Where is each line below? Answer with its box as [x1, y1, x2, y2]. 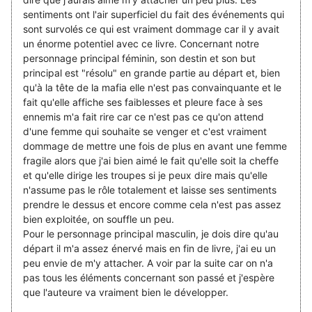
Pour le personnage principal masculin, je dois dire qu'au [23, 228, 279, 240]
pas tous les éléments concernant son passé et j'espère [23, 272, 274, 284]
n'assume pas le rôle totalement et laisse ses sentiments [23, 184, 276, 196]
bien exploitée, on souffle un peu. [23, 213, 174, 226]
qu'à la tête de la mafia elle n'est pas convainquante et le [23, 81, 281, 94]
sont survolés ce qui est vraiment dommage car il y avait [23, 23, 279, 36]
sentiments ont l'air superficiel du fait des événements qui [23, 8, 284, 21]
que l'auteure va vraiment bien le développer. [23, 286, 228, 299]
